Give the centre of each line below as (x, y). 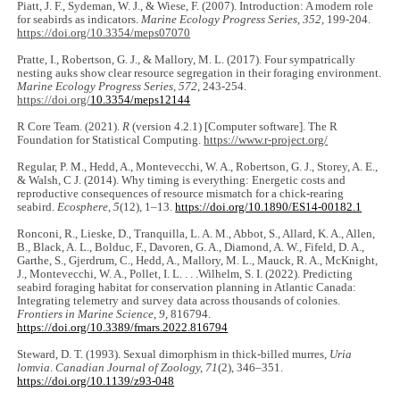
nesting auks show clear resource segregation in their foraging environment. (200, 74)
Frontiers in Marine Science (86, 315)
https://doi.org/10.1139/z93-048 (96, 382)
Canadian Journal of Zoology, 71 (137, 368)
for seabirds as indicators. (79, 20)
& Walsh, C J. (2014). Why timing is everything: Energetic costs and (182, 181)
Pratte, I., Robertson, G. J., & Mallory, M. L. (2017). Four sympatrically (187, 60)
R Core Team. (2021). (70, 127)
